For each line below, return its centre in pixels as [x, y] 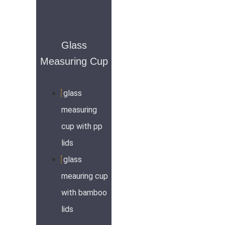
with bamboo [84, 193]
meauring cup [85, 176]
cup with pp [82, 127]
